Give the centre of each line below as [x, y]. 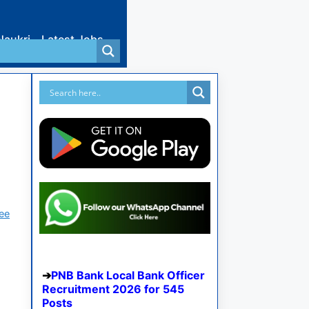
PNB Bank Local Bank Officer [128, 276]
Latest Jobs [72, 39]
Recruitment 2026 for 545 [113, 289]
